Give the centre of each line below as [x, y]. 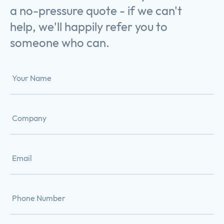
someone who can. [60, 42]
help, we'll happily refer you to [89, 26]
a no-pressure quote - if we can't [96, 10]
